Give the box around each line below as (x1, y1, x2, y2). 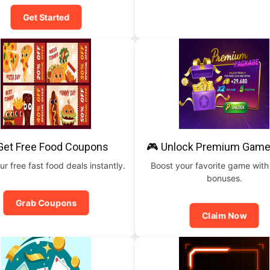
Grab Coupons (13, 197, 79, 209)
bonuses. (206, 173, 242, 183)
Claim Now (200, 210, 248, 221)
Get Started (20, 11, 71, 23)
